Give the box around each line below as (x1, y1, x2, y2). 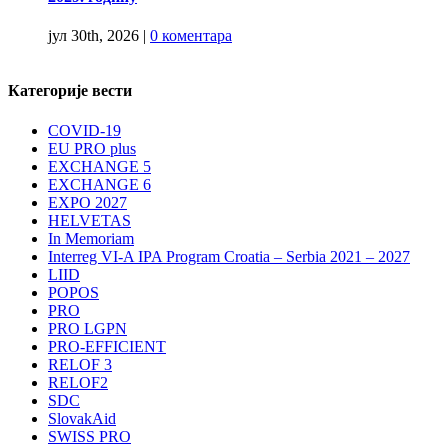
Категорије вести (8, 82, 132, 100)
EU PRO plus (48, 139, 136, 157)
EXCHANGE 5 (48, 157, 151, 175)
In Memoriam (48, 229, 134, 247)
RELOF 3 (48, 355, 112, 373)
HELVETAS (48, 211, 131, 229)
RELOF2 (48, 373, 108, 391)
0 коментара (150, 27, 232, 45)
